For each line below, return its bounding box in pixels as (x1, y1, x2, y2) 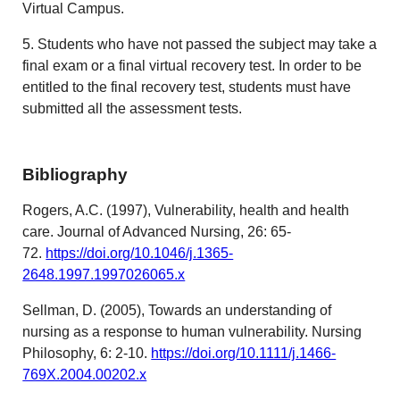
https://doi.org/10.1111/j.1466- (151, 345, 337, 361)
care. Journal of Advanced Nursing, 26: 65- (22, 223, 292, 239)
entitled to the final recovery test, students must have (22, 79, 352, 96)
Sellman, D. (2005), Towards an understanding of (22, 302, 332, 318)
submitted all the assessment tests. (22, 101, 243, 117)
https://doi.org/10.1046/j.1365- (46, 245, 234, 261)
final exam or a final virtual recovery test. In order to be (22, 58, 362, 74)
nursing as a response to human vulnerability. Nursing (22, 323, 362, 339)
